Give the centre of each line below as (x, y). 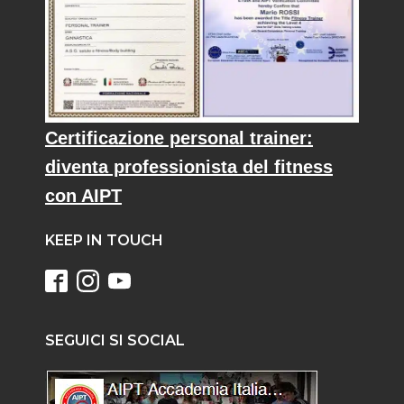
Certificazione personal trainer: (179, 138)
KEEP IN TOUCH (104, 241)
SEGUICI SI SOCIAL (115, 341)
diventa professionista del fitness (189, 167)
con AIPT (83, 196)
